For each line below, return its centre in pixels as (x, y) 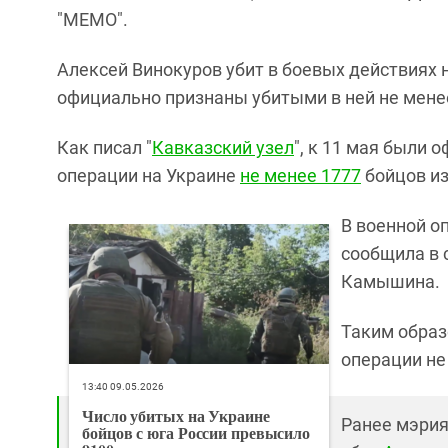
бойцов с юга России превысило (196, 433)
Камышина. (390, 282)
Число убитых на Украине (176, 416)
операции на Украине (148, 176)
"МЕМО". (92, 20)
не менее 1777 (300, 176)
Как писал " (104, 148)
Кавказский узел (223, 148)
